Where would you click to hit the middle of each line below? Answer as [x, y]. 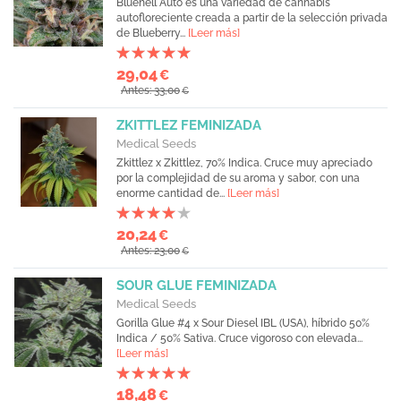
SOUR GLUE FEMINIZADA [196, 286]
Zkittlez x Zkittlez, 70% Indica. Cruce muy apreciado [244, 163]
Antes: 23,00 [150, 251]
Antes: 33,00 [150, 90]
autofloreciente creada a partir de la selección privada [252, 18]
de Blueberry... [152, 33]
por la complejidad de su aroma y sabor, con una [238, 178]
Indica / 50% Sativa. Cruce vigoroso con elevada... [239, 338]
